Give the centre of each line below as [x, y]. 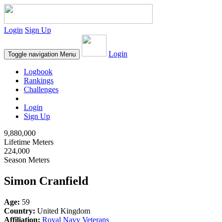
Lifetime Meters [29, 142]
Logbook [38, 72]
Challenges [41, 89]
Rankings [39, 81]
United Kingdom [63, 211]
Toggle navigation [33, 54]
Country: [20, 211]
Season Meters [27, 160]
